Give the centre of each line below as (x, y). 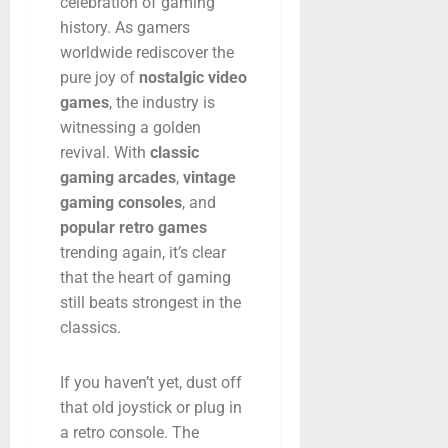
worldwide (98, 52)
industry (172, 102)
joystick (147, 407)
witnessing (100, 127)
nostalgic (173, 77)
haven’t (131, 382)
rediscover (174, 52)
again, (145, 252)
